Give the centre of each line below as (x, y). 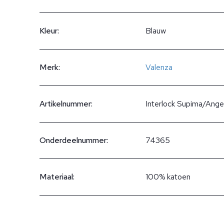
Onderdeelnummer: (74, 140)
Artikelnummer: (66, 104)
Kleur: (49, 31)
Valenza (159, 67)
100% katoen (168, 177)
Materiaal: (57, 177)
